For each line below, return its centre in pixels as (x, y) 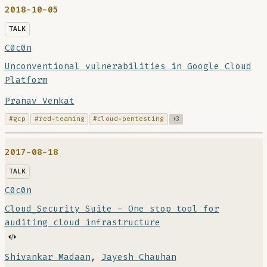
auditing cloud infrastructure (82, 223)
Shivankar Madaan (47, 257)
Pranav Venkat (39, 101)
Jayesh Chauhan (139, 257)
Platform (26, 80)
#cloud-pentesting (129, 119)
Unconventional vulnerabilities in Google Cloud (128, 66)
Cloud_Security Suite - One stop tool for (112, 209)
